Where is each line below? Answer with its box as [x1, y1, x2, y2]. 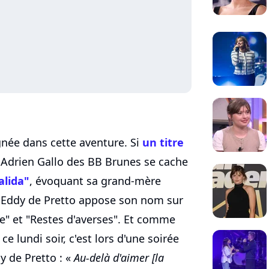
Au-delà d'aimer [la [74, 250, 164, 265]
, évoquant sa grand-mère [29, 173, 161, 188]
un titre [142, 134, 184, 150]
